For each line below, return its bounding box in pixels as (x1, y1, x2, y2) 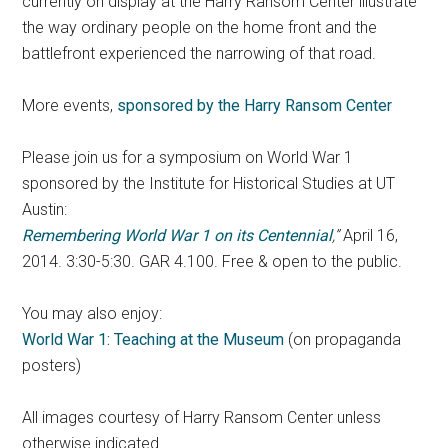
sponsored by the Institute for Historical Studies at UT (22, 174, 396, 194)
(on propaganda (284, 330, 402, 350)
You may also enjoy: (22, 304, 163, 324)
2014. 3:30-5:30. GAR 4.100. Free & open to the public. (22, 252, 403, 272)
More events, (22, 96, 118, 116)
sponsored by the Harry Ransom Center (117, 96, 393, 116)
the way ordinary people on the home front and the (22, 18, 378, 38)
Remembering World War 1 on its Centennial (22, 226, 333, 246)
